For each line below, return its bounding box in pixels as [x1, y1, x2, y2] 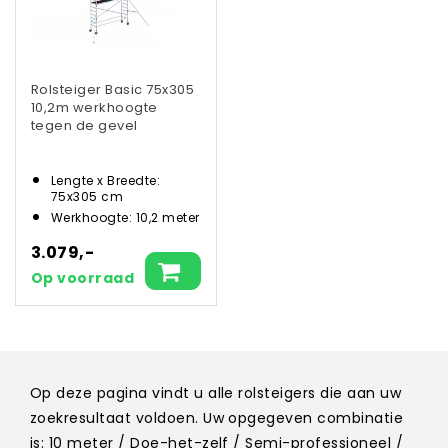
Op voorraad [31, 267, 135, 288]
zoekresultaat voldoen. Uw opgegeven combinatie [30, 407, 404, 428]
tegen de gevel [31, 116, 138, 136]
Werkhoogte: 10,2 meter [51, 208, 200, 226]
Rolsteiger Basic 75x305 [31, 80, 195, 100]
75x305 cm [51, 187, 124, 205]
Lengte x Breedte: [51, 171, 161, 189]
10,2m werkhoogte [31, 98, 158, 118]
